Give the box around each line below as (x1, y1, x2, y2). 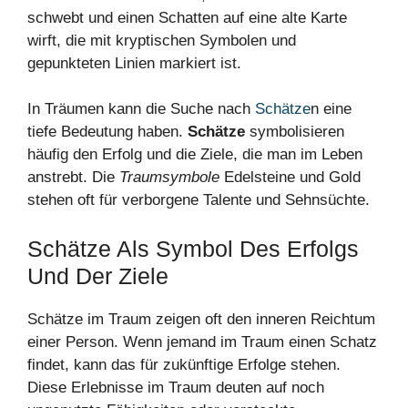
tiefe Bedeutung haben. (27, 123, 188, 141)
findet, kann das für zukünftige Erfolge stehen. (27, 355, 341, 373)
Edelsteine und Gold (219, 168, 361, 187)
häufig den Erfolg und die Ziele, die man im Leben (27, 146, 362, 164)
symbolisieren (245, 123, 344, 141)
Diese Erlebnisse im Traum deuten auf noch (27, 378, 324, 396)
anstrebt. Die (27, 168, 119, 187)
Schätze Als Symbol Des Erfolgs (27, 235, 359, 261)
